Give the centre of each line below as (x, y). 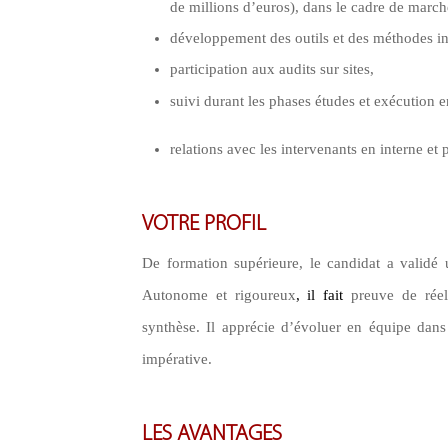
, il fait (319, 295)
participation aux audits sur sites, (272, 69)
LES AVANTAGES (212, 434)
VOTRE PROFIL (204, 224)
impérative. (177, 359)
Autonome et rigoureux (219, 295)
